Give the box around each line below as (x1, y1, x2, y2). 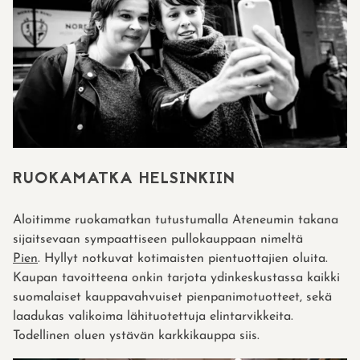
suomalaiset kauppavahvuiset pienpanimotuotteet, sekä (13, 290, 332, 304)
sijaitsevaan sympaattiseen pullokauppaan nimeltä (13, 232, 303, 246)
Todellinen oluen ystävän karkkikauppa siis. (13, 329, 260, 342)
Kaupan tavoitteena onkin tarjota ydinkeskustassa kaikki (13, 271, 340, 284)
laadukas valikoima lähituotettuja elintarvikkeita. (13, 309, 293, 323)
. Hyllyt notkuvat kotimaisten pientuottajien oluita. (38, 252, 328, 265)
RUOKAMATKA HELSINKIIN (13, 166, 235, 191)
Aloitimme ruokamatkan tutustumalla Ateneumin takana (13, 213, 338, 227)
